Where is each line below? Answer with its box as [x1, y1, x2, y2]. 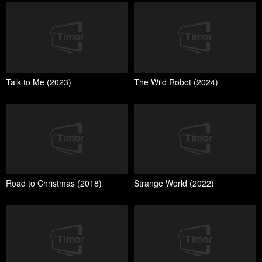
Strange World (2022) [134, 177, 214, 189]
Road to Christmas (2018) [6, 177, 102, 189]
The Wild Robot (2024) [134, 75, 218, 88]
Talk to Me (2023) [6, 75, 71, 88]
